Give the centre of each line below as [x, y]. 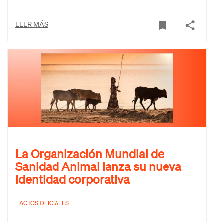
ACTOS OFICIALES [44, 203]
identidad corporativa [73, 179]
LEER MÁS [32, 24]
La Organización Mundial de [90, 154]
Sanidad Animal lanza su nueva [98, 166]
